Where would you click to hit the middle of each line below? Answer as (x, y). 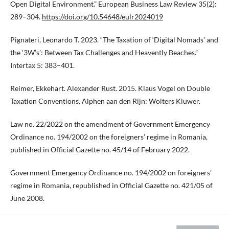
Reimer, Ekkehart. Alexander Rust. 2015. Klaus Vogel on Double (110, 88)
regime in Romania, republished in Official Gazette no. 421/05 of (111, 185)
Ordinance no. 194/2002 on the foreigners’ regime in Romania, (109, 136)
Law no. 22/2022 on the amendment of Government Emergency (110, 124)
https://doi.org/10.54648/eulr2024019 (102, 16)
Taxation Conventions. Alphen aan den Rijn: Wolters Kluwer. (105, 101)
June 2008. (27, 198)
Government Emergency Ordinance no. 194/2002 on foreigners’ (111, 172)
